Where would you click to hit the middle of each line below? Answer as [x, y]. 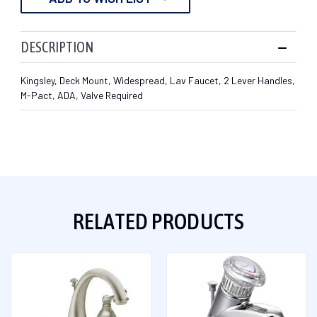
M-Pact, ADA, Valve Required [82, 95]
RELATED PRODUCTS [158, 221]
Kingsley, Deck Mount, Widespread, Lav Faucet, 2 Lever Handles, [158, 80]
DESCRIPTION [57, 47]
